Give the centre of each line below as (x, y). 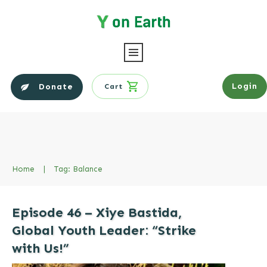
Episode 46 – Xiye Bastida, (97, 212)
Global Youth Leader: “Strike (104, 230)
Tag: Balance (78, 169)
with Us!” (41, 248)
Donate (56, 86)
